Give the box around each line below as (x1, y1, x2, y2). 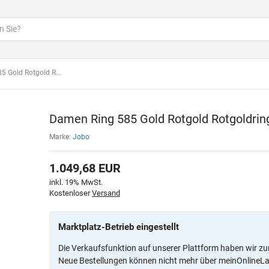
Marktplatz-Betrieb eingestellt (58, 222, 179, 233)
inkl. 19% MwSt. (49, 178, 103, 187)
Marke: (49, 133, 73, 142)
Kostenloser (49, 189, 92, 198)
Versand (92, 189, 120, 198)
